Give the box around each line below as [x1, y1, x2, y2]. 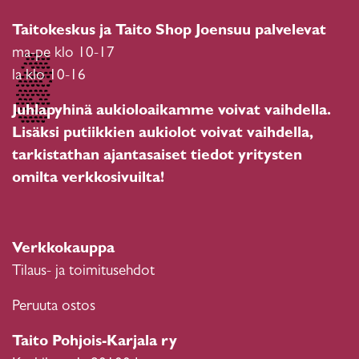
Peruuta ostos [12, 300, 95, 316]
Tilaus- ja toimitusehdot [12, 264, 155, 280]
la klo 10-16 [12, 69, 86, 85]
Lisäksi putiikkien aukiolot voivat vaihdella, [12, 127, 313, 143]
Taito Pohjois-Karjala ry [12, 335, 177, 351]
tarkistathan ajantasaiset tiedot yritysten [12, 149, 302, 165]
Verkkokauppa [12, 242, 115, 258]
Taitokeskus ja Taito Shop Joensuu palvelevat [12, 24, 326, 40]
